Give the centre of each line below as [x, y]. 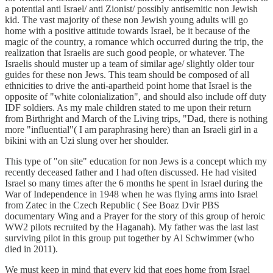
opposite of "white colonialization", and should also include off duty [136, 97]
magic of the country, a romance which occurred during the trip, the [134, 42]
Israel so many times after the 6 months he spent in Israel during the [134, 183]
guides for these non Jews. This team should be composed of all [127, 75]
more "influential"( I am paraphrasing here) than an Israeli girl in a [131, 130]
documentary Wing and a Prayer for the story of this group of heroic [135, 216]
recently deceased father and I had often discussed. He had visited [131, 172]
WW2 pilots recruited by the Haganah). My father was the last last [132, 227]
